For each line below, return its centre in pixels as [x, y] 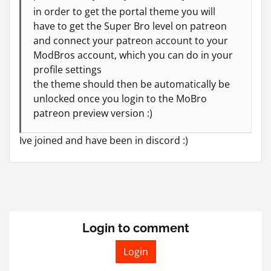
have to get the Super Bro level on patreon [130, 26]
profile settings [67, 69]
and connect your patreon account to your [131, 40]
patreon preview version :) [93, 113]
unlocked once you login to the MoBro [120, 98]
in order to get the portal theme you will [124, 11]
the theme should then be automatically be [132, 84]
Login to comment [135, 228]
